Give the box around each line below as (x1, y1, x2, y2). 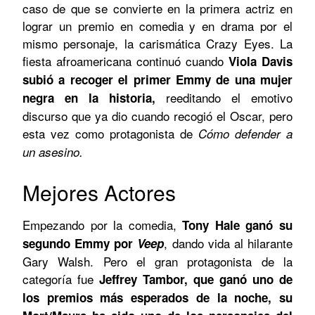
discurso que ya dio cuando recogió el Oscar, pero (22, 106, 292, 124)
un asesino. (22, 143, 83, 160)
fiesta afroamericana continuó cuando (22, 51, 229, 70)
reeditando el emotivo (155, 88, 292, 106)
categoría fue (22, 269, 99, 288)
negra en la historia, (22, 89, 155, 106)
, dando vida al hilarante (164, 233, 293, 252)
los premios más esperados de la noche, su (22, 288, 292, 306)
